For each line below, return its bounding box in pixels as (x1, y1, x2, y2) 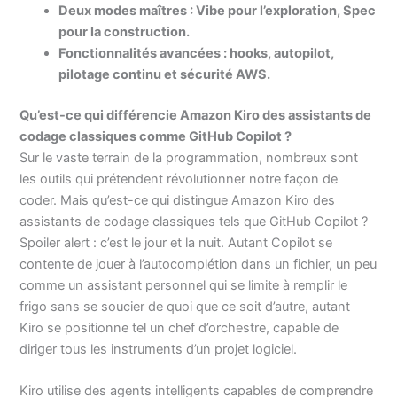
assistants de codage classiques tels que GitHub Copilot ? (19, 214, 369, 230)
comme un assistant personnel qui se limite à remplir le (19, 277, 348, 293)
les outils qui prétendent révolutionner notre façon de (19, 171, 339, 187)
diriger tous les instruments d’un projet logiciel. (19, 341, 298, 357)
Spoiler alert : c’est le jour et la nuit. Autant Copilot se (19, 235, 333, 251)
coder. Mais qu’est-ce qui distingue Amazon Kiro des (19, 192, 336, 208)
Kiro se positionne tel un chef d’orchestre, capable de (19, 320, 339, 336)
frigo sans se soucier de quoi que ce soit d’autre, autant (19, 299, 351, 315)
